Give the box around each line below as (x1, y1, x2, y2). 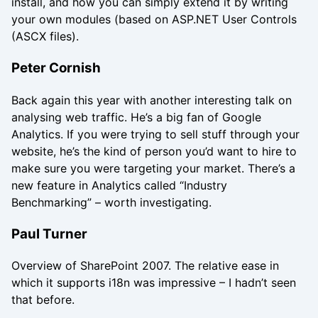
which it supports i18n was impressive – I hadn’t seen (11, 275, 296, 290)
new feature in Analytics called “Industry (11, 177, 227, 192)
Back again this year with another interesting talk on (11, 92, 292, 107)
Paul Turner (11, 225, 87, 242)
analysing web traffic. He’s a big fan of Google (11, 109, 261, 124)
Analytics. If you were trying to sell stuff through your (11, 126, 300, 141)
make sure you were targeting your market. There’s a (11, 160, 295, 175)
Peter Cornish (11, 60, 101, 77)
